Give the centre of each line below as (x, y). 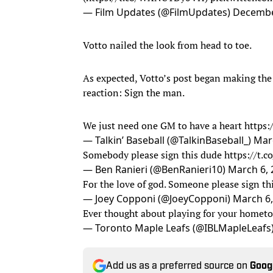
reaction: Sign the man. (134, 92)
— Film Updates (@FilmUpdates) (158, 12)
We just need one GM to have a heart (164, 125)
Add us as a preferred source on (178, 266)
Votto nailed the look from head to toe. (168, 45)
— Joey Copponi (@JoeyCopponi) (158, 198)
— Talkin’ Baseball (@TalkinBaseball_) (168, 140)
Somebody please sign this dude (154, 154)
